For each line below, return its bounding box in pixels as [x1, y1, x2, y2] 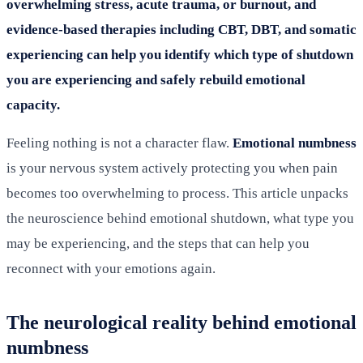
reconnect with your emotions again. [6, 260, 216, 276]
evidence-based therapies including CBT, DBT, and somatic [6, 21, 357, 37]
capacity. [6, 96, 60, 113]
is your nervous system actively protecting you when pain [6, 160, 338, 176]
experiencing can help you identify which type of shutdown [6, 46, 353, 62]
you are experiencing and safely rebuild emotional [6, 71, 305, 88]
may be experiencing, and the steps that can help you [6, 235, 310, 251]
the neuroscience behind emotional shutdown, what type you [6, 210, 354, 226]
